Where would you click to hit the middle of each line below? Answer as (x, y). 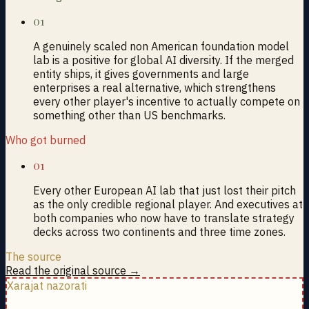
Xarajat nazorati (47, 285)
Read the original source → (73, 270)
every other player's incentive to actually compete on (167, 101)
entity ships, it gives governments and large (141, 73)
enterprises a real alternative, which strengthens (154, 87)
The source (33, 256)
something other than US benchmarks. (129, 115)
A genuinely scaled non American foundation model (161, 46)
